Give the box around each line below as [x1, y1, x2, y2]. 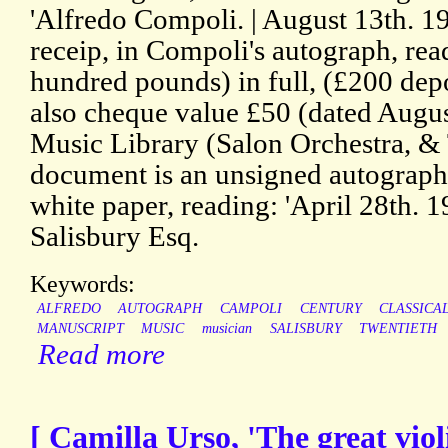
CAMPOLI [219, 301, 282, 317]
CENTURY [299, 301, 362, 317]
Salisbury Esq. [30, 220, 199, 253]
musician [201, 321, 252, 337]
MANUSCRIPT [36, 321, 124, 337]
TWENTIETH [359, 321, 438, 337]
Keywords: [30, 270, 135, 298]
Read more [38, 338, 165, 371]
